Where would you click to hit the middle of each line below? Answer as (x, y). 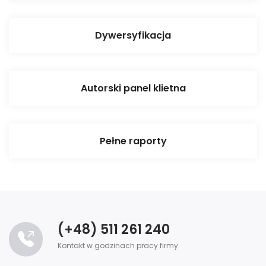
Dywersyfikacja (133, 36)
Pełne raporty (133, 141)
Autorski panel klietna (133, 88)
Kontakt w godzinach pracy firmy (118, 246)
